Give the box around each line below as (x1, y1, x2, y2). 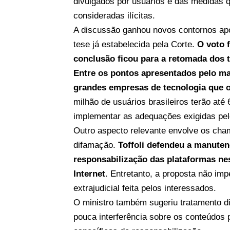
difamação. (73, 140, 119, 150)
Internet (73, 168, 106, 179)
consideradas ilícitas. (73, 10, 156, 21)
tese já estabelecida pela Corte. (73, 39, 198, 49)
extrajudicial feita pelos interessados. (73, 183, 217, 193)
